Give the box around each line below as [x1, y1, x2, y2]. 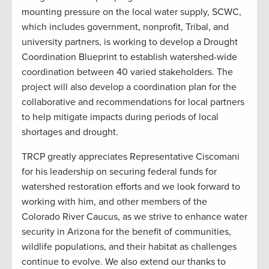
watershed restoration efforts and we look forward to [22, 180, 240, 193]
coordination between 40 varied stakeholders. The [22, 65, 233, 78]
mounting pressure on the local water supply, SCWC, [22, 5, 241, 18]
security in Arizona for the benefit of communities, [22, 225, 231, 238]
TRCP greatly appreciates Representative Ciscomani [22, 150, 240, 163]
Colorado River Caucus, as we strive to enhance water [22, 210, 247, 223]
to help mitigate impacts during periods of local [22, 110, 219, 123]
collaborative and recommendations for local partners [22, 95, 244, 108]
